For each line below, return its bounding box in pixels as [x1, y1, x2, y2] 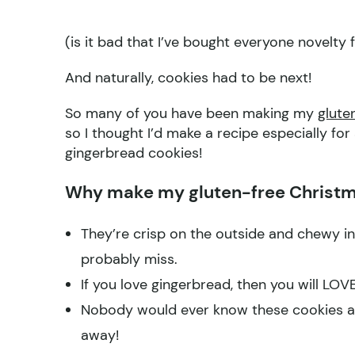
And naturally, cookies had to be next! [65, 68, 311, 88]
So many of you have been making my [65, 104, 318, 124]
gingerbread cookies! [65, 143, 202, 163]
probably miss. [81, 250, 177, 269]
